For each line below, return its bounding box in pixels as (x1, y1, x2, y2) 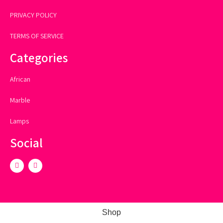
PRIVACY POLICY (10, 10, 57, 19)
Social (10, 134, 43, 151)
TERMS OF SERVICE (10, 31, 64, 40)
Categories (10, 49, 68, 66)
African (10, 74, 30, 84)
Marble (10, 95, 30, 105)
